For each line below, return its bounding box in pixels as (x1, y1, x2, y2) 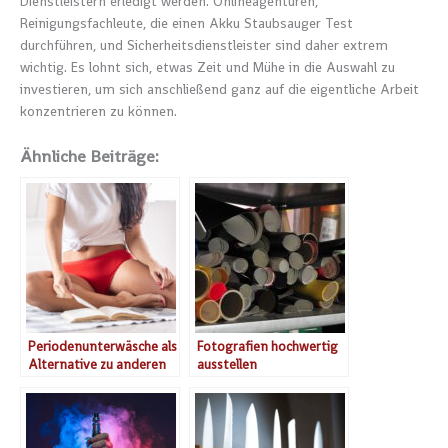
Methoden (28, 374, 90, 392)
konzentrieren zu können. (20, 103, 177, 121)
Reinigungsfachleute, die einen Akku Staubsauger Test (20, 15, 353, 33)
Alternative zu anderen (28, 356, 166, 374)
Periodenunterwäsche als (28, 338, 177, 356)
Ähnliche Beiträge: (20, 145, 159, 168)
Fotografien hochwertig (197, 338, 338, 356)
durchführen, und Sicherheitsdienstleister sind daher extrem (20, 37, 388, 55)
